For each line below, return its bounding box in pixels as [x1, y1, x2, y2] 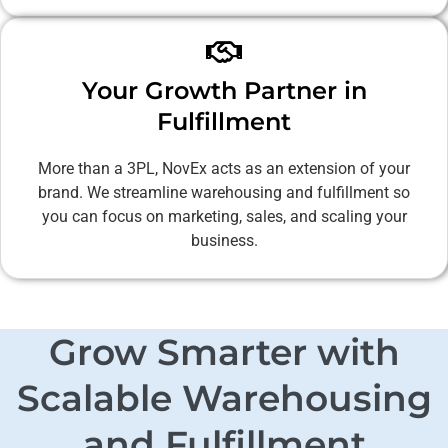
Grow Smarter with [48, 329, 400, 374]
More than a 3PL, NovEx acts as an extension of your [38, 158, 410, 178]
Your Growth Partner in [81, 75, 367, 105]
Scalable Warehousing [16, 375, 432, 420]
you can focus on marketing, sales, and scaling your [41, 206, 407, 226]
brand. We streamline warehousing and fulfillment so [38, 182, 410, 202]
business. [190, 230, 258, 250]
